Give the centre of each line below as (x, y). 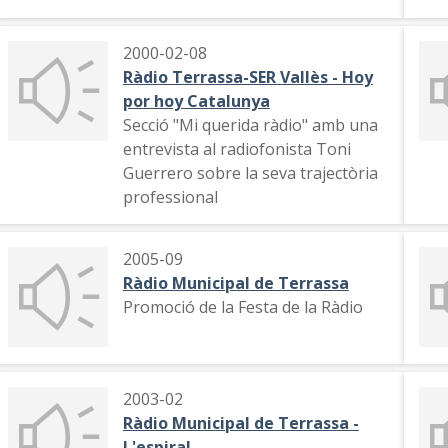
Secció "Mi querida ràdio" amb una (250, 125)
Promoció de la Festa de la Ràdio (242, 307)
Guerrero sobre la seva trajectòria (250, 173)
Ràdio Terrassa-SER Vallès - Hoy (247, 77)
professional (170, 197)
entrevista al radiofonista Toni (236, 149)
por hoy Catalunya (196, 101)
